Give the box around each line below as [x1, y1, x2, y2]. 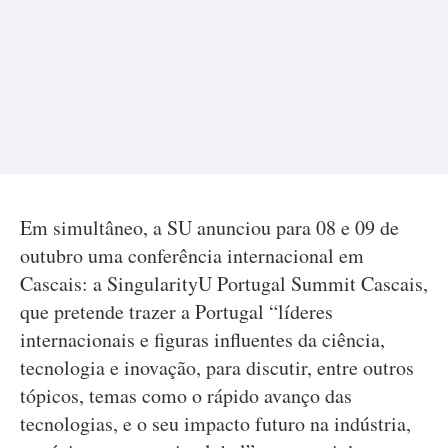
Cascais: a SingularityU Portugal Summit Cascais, [20, 270, 428, 297]
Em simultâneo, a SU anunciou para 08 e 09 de [20, 214, 399, 241]
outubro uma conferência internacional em [20, 242, 364, 269]
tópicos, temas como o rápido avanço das [20, 382, 352, 409]
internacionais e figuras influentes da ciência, [20, 326, 385, 353]
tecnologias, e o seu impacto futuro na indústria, [20, 410, 411, 437]
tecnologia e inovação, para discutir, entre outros [20, 354, 414, 381]
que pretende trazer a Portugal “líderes [20, 298, 333, 325]
